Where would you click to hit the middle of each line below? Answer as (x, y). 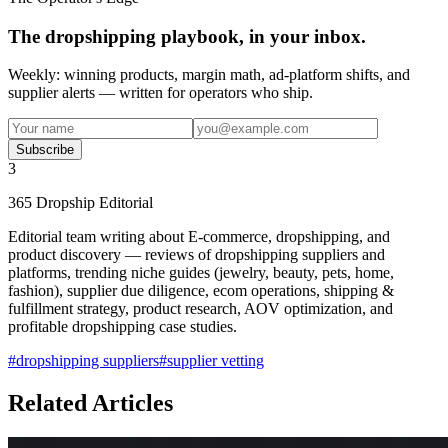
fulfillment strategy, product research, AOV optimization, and (200, 309)
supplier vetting (215, 361)
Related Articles (90, 403)
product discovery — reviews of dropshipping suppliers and (196, 255)
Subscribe (45, 150)
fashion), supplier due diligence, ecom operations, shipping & (201, 291)
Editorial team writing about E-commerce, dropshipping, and (199, 237)
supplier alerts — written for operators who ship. (160, 93)
